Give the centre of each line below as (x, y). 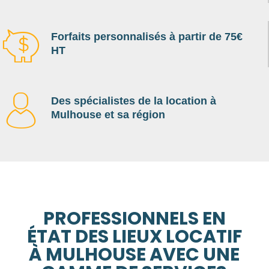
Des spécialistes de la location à (134, 101)
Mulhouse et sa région (108, 114)
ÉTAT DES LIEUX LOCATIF (134, 236)
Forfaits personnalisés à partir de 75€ (147, 36)
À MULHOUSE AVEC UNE (134, 254)
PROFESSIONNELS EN (134, 218)
